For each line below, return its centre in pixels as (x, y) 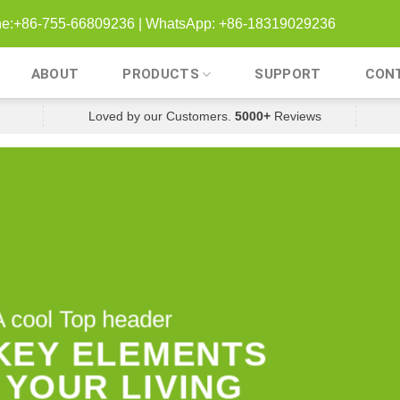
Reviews (296, 116)
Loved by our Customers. (162, 116)
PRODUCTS (161, 74)
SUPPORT (288, 74)
